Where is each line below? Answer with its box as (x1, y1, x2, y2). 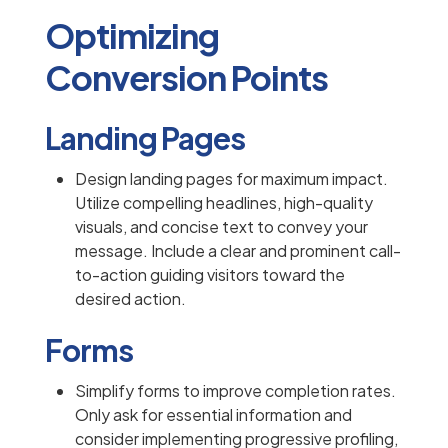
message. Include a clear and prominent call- (75, 240, 401, 262)
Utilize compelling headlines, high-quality (75, 192, 373, 214)
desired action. (75, 288, 186, 310)
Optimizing (45, 14, 219, 58)
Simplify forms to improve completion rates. (75, 380, 396, 402)
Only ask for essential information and (75, 404, 352, 426)
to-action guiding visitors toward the (75, 264, 345, 286)
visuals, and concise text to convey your (75, 216, 368, 238)
